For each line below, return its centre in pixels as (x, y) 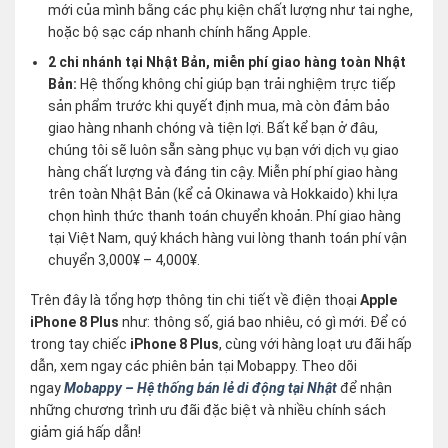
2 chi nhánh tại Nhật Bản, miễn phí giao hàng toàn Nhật (227, 62)
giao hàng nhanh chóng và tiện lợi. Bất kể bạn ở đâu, (213, 128)
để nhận (364, 388)
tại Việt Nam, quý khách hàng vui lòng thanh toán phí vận (228, 238)
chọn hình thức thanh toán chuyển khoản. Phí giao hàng (225, 216)
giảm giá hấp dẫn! (85, 432)
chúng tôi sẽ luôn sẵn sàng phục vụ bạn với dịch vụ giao (224, 150)
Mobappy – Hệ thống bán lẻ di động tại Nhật (200, 388)
